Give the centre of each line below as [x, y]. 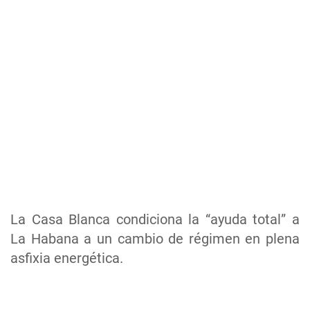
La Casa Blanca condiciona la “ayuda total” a [155, 220]
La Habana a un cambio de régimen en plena [155, 239]
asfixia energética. [67, 258]
